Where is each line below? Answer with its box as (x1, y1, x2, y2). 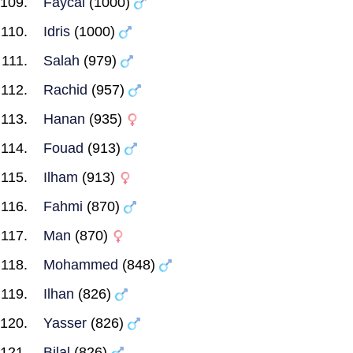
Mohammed (43, 257, 118, 273)
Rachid (43, 82, 87, 98)
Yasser (43, 315, 87, 331)
